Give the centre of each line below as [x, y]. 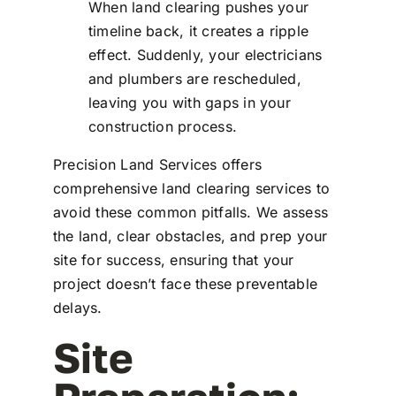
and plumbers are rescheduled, [194, 79]
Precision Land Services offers [157, 165]
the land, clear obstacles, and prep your [190, 236]
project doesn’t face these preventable [185, 284]
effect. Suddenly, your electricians [205, 55]
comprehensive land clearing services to [191, 189]
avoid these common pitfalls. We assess [190, 213]
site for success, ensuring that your [173, 260]
